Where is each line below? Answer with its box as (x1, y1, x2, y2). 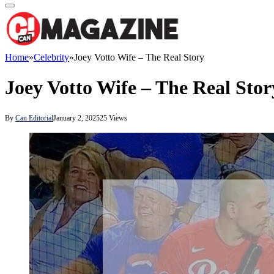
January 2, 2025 (53, 114, 100, 123)
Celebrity (34, 52, 69, 63)
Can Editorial (15, 114, 53, 123)
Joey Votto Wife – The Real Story (74, 52, 204, 63)
